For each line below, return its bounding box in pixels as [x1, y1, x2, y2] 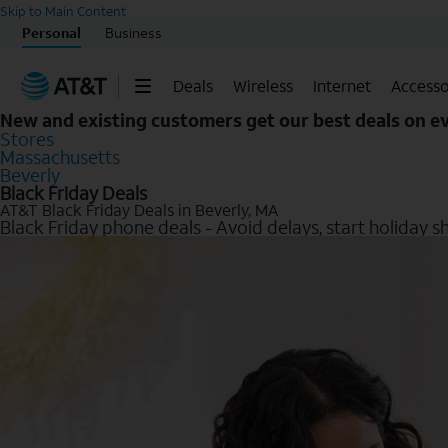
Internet [312, 75, 371, 96]
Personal [22, 23, 81, 42]
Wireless [232, 75, 293, 96]
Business [105, 23, 162, 42]
